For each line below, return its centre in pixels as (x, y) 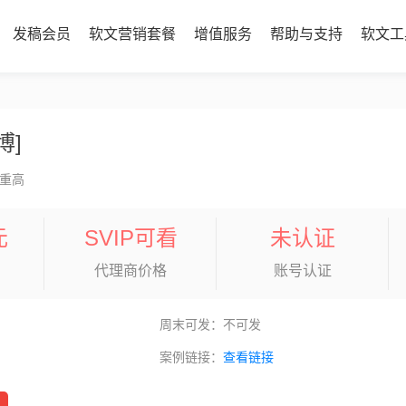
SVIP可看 (130, 238)
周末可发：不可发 (210, 324)
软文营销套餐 (132, 34)
